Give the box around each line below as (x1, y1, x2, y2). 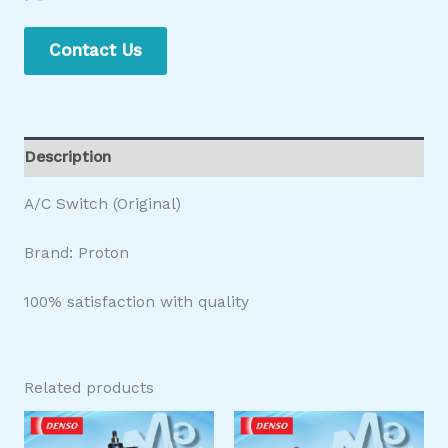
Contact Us (48, 40, 142, 61)
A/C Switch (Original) (23, 195, 181, 214)
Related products (23, 378, 154, 397)
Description (23, 148, 111, 167)
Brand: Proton (23, 244, 129, 263)
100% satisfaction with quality (23, 292, 249, 311)
